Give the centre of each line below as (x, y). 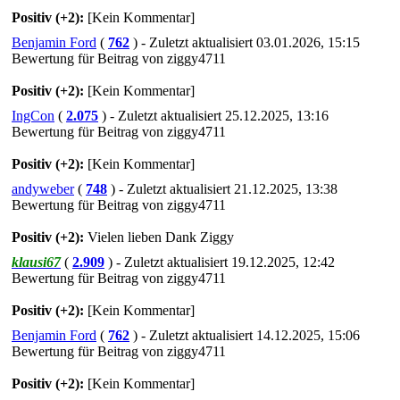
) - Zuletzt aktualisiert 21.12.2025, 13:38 (224, 188)
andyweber (43, 188)
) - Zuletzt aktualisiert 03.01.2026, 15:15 (246, 42)
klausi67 (36, 262)
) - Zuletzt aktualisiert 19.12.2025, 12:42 (221, 262)
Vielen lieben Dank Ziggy (159, 237)
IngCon (33, 115)
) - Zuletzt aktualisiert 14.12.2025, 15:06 (246, 335)
